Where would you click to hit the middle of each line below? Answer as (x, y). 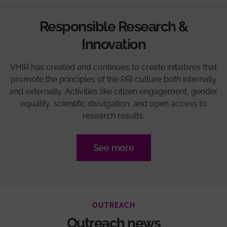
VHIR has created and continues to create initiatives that (113, 67)
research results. (113, 116)
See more (113, 147)
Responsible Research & (113, 26)
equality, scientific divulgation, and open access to (113, 103)
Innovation (113, 44)
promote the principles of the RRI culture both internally (113, 79)
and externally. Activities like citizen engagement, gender (113, 91)
